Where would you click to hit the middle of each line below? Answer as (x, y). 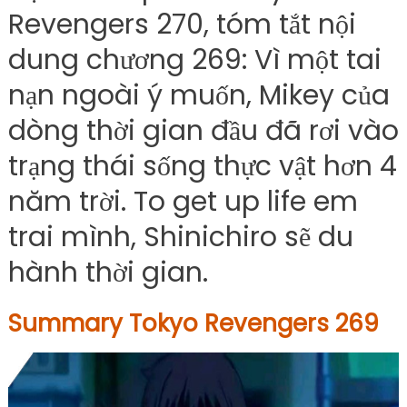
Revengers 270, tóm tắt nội (182, 25)
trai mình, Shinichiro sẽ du (180, 237)
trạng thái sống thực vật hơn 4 (202, 166)
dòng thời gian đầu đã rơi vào (203, 131)
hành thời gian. (108, 273)
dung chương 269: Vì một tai (194, 60)
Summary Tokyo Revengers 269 (193, 323)
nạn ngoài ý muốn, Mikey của (199, 95)
